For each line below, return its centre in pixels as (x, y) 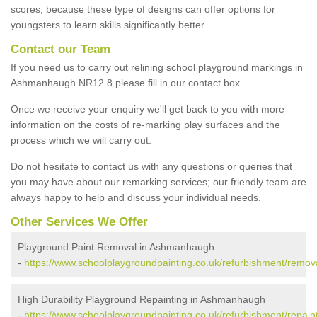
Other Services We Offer (79, 221)
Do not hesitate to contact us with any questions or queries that (151, 166)
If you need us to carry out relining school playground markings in (157, 67)
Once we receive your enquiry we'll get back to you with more (148, 109)
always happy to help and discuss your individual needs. (136, 197)
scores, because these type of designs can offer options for (143, 9)
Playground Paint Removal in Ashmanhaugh (116, 247)
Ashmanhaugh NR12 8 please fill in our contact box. (127, 82)
